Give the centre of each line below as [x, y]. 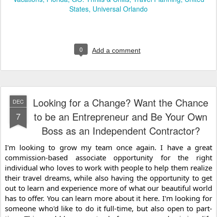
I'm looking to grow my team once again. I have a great [108, 147]
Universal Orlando [120, 9]
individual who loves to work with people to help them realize [108, 168]
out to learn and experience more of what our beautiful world [108, 188]
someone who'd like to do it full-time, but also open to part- [108, 209]
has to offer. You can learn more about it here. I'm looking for [108, 198]
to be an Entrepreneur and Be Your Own [121, 117]
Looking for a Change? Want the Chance [121, 103]
